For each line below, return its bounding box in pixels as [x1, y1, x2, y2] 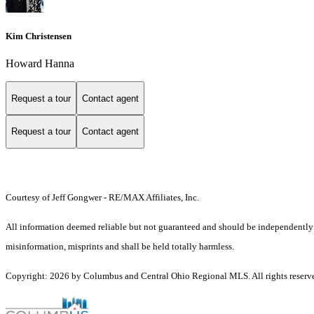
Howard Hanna [6, 57, 74, 70]
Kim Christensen [6, 31, 71, 42]
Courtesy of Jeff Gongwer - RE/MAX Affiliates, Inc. [6, 191, 201, 203]
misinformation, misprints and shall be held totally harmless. [6, 240, 234, 252]
